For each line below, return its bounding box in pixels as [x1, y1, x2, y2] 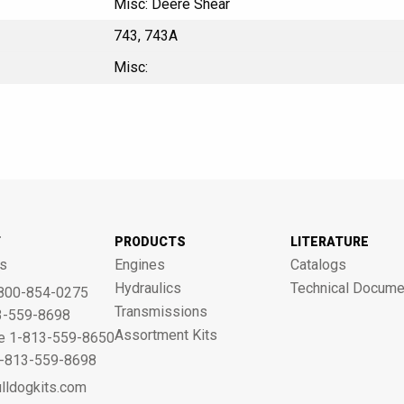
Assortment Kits [114, 326, 217, 344]
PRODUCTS [114, 234, 186, 249]
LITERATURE [289, 234, 369, 249]
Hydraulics [114, 280, 181, 297]
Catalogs [289, 256, 346, 273]
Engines [114, 256, 165, 273]
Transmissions [114, 303, 207, 320]
